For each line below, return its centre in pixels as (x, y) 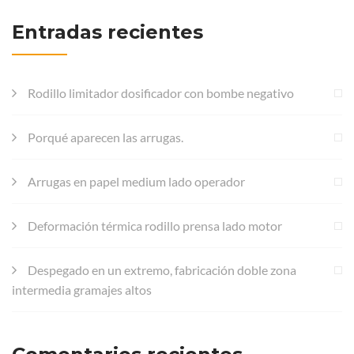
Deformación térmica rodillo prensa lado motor (155, 225)
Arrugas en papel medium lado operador (136, 181)
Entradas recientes (107, 32)
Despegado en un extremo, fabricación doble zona (162, 269)
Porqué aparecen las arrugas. (105, 137)
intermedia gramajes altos (82, 289)
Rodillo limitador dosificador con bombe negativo (161, 92)
